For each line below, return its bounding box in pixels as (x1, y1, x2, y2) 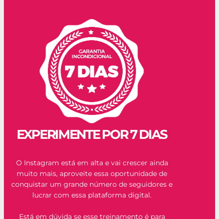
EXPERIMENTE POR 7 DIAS (16, 126, 168, 142)
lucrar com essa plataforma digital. (32, 190, 152, 199)
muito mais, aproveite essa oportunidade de (17, 169, 167, 178)
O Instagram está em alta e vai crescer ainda (16, 158, 168, 167)
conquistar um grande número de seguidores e (11, 179, 173, 189)
